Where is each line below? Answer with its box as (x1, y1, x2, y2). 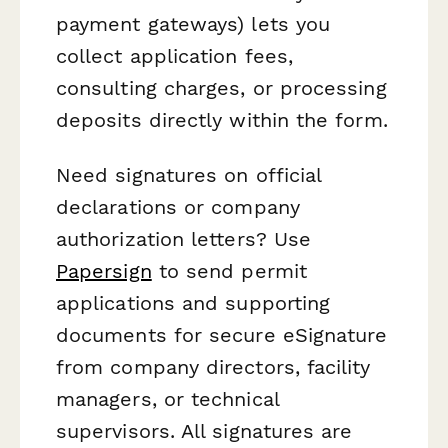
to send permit (151, 259, 307, 284)
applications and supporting (56, 291, 331, 316)
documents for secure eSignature (56, 323, 388, 348)
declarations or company (56, 195, 300, 220)
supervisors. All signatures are (56, 419, 353, 444)
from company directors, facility (56, 355, 371, 380)
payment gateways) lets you (56, 12, 331, 37)
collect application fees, (56, 44, 294, 69)
